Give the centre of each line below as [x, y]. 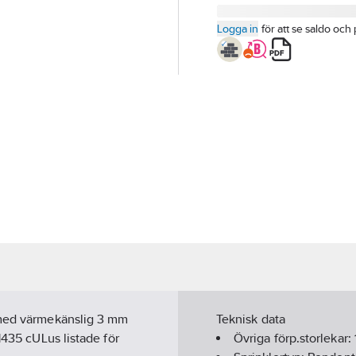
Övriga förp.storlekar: [294, 339]
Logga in [238, 29]
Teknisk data [251, 319]
